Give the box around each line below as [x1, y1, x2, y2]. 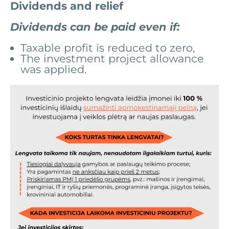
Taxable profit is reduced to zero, [20, 41, 195, 54]
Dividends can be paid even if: [10, 20, 180, 33]
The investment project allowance [20, 52, 204, 65]
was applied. [20, 62, 86, 76]
